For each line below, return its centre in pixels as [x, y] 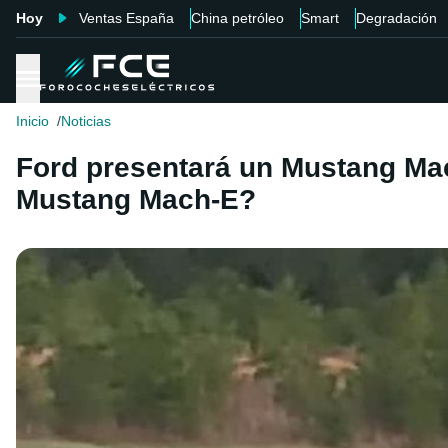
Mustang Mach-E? [136, 200]
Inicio [32, 121]
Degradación [396, 18]
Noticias [86, 121]
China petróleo [237, 18]
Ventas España [126, 18]
